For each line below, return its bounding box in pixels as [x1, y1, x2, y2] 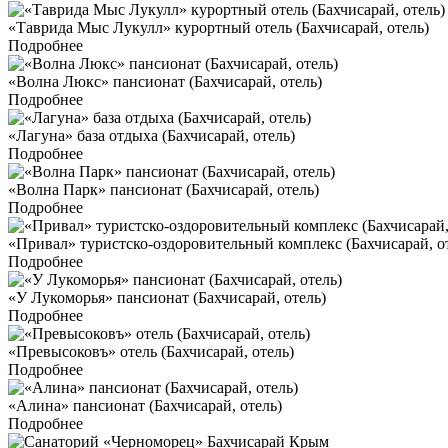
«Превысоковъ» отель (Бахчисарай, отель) [8, 343, 294, 361]
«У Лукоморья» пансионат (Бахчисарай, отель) [8, 289, 326, 307]
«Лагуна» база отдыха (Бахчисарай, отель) [8, 127, 295, 145]
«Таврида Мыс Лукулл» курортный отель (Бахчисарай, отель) [8, 19, 429, 37]
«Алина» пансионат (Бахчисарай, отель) [8, 397, 282, 415]
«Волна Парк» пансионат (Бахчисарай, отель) [8, 181, 319, 199]
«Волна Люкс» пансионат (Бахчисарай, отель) [8, 73, 322, 91]
